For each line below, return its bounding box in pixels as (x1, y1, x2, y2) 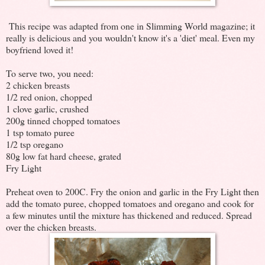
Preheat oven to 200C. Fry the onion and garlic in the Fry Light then (6, 185, 259, 198)
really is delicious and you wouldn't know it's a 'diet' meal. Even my (6, 31, 255, 44)
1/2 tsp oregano (6, 137, 63, 150)
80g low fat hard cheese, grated (6, 149, 121, 162)
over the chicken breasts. (6, 220, 96, 233)
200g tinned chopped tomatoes (6, 114, 120, 127)
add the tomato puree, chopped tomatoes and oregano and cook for (6, 196, 254, 209)
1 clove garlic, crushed (6, 102, 89, 115)
